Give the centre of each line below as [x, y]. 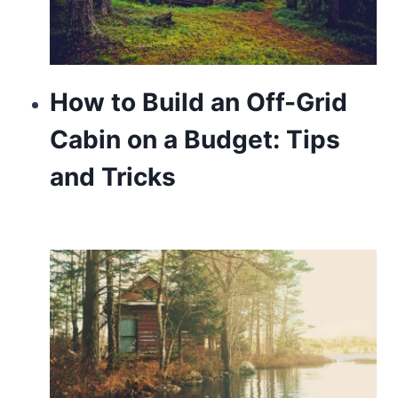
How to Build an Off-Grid [198, 103]
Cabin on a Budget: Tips [195, 140]
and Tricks [112, 177]
